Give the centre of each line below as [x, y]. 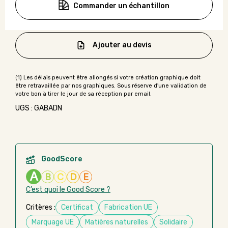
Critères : [41, 208]
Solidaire [173, 222]
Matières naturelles [117, 222]
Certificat [77, 208]
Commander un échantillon [121, 6]
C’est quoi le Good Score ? [68, 190]
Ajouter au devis [122, 45]
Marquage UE [53, 222]
